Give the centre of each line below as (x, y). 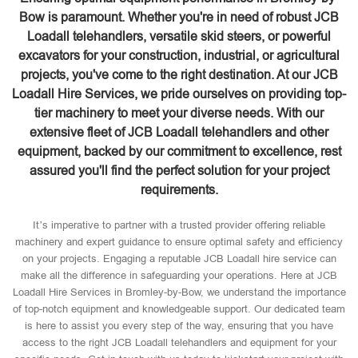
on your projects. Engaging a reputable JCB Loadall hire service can (179, 259)
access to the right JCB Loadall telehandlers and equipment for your (179, 342)
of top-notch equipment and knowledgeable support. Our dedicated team (179, 309)
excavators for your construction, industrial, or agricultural (179, 56)
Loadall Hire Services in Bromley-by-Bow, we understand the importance (179, 292)
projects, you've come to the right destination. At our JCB (179, 75)
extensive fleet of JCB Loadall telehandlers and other (179, 132)
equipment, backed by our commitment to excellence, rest (179, 151)
